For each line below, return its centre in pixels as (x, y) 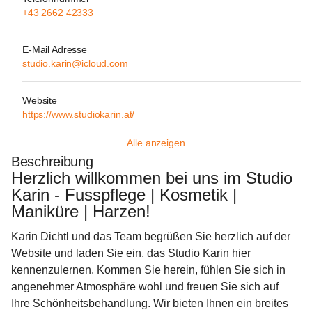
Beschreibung (52, 162)
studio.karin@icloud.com (75, 63)
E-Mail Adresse (55, 49)
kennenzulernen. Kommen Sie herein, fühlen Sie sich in (150, 270)
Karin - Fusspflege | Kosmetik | (126, 195)
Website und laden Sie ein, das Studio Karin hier (132, 253)
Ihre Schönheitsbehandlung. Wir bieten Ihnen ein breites (151, 303)
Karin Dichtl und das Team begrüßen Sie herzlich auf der (152, 236)
